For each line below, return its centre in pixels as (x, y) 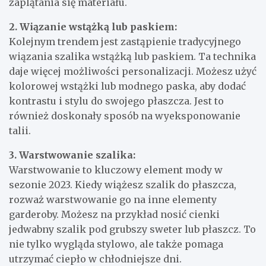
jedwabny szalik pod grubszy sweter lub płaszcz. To (132, 229)
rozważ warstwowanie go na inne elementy (113, 199)
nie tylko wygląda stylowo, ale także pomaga (116, 244)
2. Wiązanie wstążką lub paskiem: (93, 26)
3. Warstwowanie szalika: (72, 155)
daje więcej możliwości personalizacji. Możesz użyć (133, 71)
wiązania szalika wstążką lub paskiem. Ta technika (132, 56)
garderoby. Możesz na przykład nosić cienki (114, 214)
